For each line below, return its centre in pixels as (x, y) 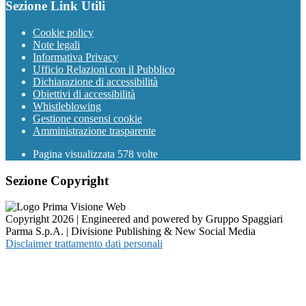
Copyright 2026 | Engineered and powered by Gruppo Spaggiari (144, 219)
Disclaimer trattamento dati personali (84, 244)
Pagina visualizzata (75, 154)
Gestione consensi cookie (87, 119)
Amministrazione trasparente (94, 131)
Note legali (56, 45)
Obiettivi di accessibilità (84, 94)
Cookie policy (63, 32)
